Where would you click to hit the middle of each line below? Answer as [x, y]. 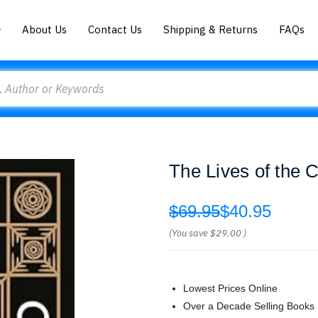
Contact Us [115, 29]
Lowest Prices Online [230, 288]
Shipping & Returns [211, 29]
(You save [188, 233]
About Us [45, 29]
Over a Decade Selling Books [249, 306]
